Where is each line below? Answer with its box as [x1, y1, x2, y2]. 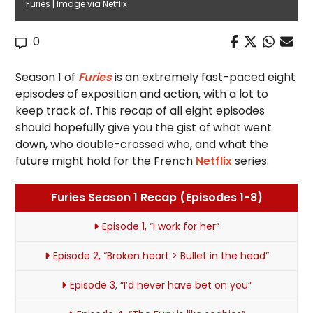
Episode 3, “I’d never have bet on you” [70, 278, 252, 292]
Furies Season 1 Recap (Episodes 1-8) [50, 189, 263, 205]
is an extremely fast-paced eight [112, 69, 296, 85]
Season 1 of [15, 69, 79, 85]
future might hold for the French [15, 153, 196, 169]
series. [232, 153, 270, 169]
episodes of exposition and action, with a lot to [15, 86, 269, 102]
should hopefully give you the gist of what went [15, 119, 272, 136]
